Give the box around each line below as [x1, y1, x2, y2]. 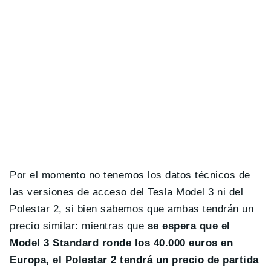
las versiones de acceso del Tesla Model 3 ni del [10, 186, 244, 198]
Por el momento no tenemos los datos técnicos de [10, 169, 250, 181]
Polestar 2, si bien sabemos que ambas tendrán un [10, 203, 254, 215]
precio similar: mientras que [10, 220, 148, 232]
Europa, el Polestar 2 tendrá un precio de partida [10, 253, 259, 266]
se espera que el [147, 220, 230, 232]
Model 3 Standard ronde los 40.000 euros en [10, 237, 233, 249]
